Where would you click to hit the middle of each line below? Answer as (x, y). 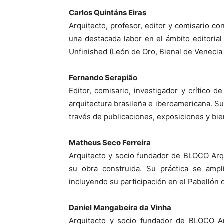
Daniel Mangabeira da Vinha (120, 208)
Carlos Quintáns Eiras (108, 13)
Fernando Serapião (103, 78)
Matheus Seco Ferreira (110, 143)
